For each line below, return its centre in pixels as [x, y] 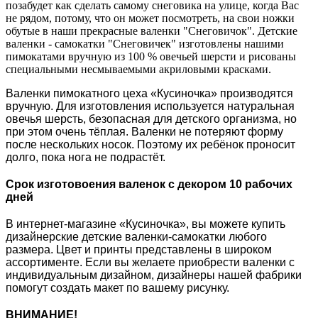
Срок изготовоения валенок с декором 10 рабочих [149, 184]
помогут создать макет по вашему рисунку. [117, 287]
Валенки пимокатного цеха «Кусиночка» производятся [149, 93]
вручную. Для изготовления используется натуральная [150, 106]
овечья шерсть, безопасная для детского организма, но [151, 119]
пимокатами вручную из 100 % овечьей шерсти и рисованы [151, 56]
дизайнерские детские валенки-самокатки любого [136, 236]
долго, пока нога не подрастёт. [86, 157]
